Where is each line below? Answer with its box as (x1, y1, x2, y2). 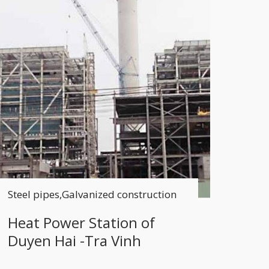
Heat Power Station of (7, 212, 155, 232)
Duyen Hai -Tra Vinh (7, 230, 141, 250)
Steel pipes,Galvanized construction (7, 187, 177, 201)
